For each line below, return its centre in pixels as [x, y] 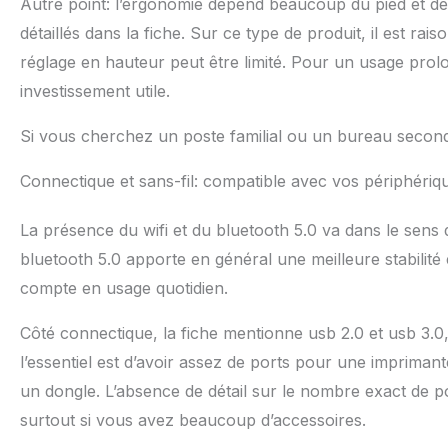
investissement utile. [95, 91]
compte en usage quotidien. [124, 288]
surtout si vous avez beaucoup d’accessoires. [193, 420]
